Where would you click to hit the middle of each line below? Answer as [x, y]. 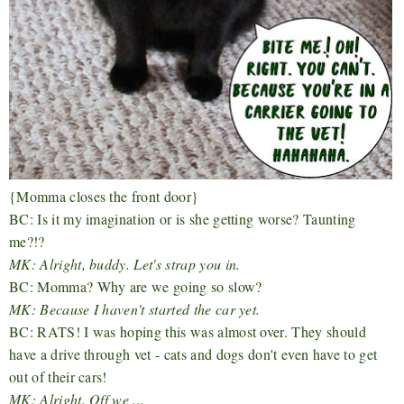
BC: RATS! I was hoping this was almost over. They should [188, 332]
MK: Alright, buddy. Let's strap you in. [125, 264]
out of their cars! [58, 377]
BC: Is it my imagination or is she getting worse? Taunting [183, 219]
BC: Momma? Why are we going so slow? [136, 287]
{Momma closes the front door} [104, 197]
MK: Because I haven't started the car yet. [135, 309]
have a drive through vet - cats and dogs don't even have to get [193, 354]
